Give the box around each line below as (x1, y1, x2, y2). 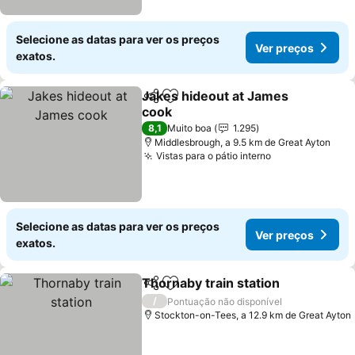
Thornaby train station (142, 275, 281, 291)
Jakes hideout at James (142, 88, 289, 104)
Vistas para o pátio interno (156, 150, 272, 162)
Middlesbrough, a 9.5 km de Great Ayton (155, 136, 331, 148)
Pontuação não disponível (167, 295, 283, 307)
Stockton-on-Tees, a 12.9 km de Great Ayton (155, 309, 353, 321)
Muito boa (167, 122, 212, 134)
